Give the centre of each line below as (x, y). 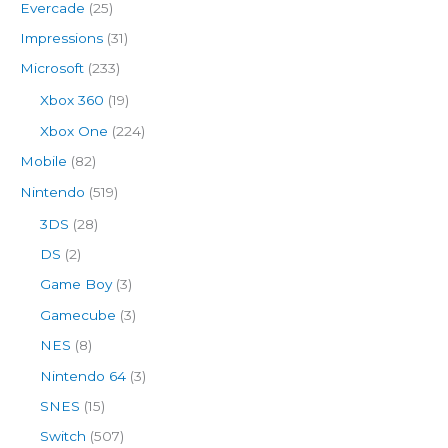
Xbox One (74, 130)
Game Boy (76, 284)
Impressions (61, 38)
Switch (63, 436)
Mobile (43, 161)
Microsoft (52, 68)
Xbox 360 (72, 100)
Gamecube (78, 314)
